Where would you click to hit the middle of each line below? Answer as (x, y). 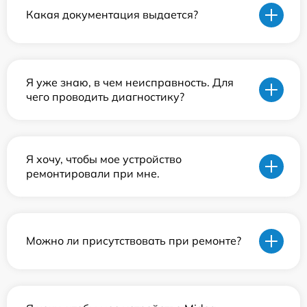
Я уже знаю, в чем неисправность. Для (130, 82)
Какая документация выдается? (112, 15)
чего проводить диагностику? (105, 96)
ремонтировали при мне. (93, 173)
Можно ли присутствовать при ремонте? (134, 241)
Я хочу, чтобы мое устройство (104, 159)
